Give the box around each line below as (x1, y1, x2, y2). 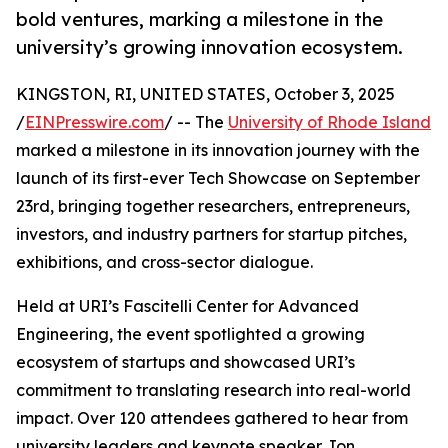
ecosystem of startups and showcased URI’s (16, 352, 355, 373)
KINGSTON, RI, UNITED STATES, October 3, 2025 (16, 84, 395, 105)
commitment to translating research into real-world (16, 380, 411, 401)
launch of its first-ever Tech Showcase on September (16, 168, 420, 189)
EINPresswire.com (25, 112, 164, 133)
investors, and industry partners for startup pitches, (16, 224, 407, 245)
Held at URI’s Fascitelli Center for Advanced (16, 296, 359, 317)
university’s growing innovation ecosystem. (16, 36, 403, 59)
